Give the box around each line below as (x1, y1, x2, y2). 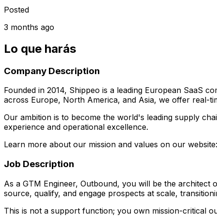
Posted (4, 4, 29, 15)
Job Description (4, 158, 74, 170)
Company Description (4, 65, 100, 77)
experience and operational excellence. (4, 122, 148, 132)
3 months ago (4, 22, 54, 32)
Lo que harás (4, 41, 76, 56)
